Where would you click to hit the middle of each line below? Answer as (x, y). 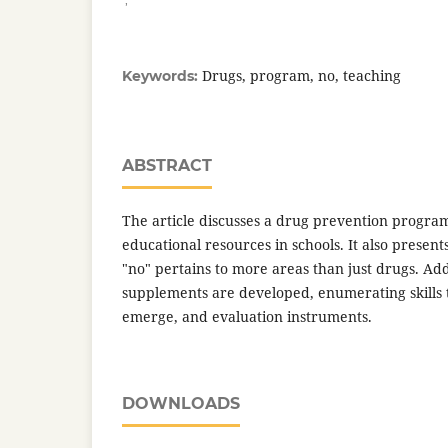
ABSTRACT (167, 165)
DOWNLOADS (181, 403)
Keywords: (162, 75)
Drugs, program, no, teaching (301, 75)
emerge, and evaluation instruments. (247, 316)
